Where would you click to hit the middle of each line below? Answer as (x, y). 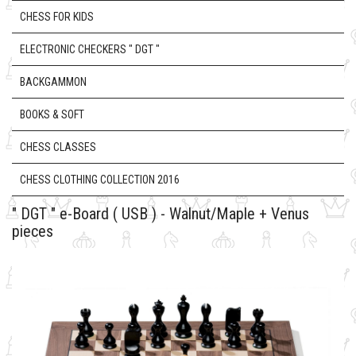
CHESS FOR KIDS (57, 17)
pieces (33, 231)
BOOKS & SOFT (52, 114)
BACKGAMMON (53, 82)
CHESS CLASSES (58, 147)
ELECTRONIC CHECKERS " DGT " (90, 49)
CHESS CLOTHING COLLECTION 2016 (100, 180)
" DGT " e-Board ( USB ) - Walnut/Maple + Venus (161, 214)
